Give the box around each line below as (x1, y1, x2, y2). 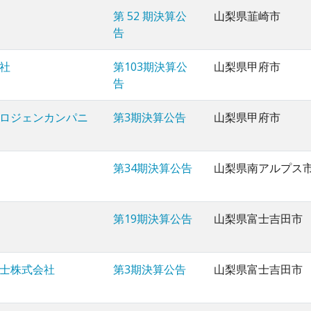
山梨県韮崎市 (214, 8, 280, 24)
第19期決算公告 (113, 211, 192, 227)
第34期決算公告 (113, 160, 192, 176)
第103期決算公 (113, 59, 187, 75)
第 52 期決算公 (113, 8, 187, 24)
